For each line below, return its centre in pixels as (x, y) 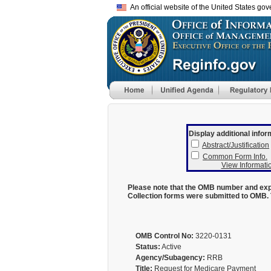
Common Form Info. (235, 157)
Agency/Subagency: (170, 258)
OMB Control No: (164, 236)
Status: (148, 247)
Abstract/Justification (236, 145)
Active (171, 247)
